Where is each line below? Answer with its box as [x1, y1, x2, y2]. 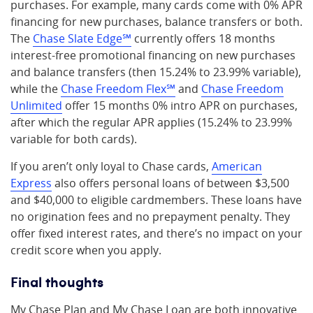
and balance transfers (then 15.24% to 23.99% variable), [10, 64, 301, 80]
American [212, 159, 262, 174]
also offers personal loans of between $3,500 [52, 175, 289, 191]
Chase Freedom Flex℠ [61, 81, 175, 96]
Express [10, 175, 52, 191]
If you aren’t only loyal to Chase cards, [10, 159, 212, 174]
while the [10, 81, 61, 96]
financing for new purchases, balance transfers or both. [10, 14, 303, 29]
